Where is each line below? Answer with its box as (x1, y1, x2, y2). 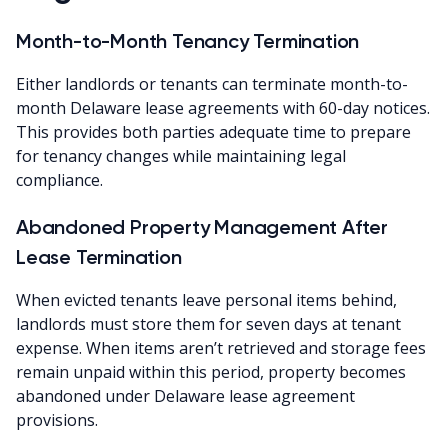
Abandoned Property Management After (16, 214, 388, 239)
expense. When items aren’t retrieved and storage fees (16, 336, 426, 359)
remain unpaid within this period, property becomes (16, 360, 406, 383)
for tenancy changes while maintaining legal (16, 144, 346, 167)
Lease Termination (16, 244, 182, 269)
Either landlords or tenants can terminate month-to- (16, 72, 408, 95)
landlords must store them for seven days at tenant (16, 312, 401, 335)
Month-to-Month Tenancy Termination (16, 28, 360, 53)
